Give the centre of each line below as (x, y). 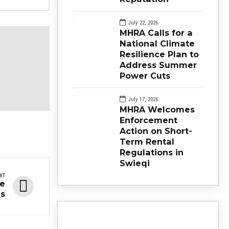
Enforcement (148, 120)
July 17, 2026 (143, 99)
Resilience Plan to (159, 54)
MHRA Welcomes (157, 109)
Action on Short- (156, 131)
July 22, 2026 (143, 23)
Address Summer (158, 65)
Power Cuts (145, 76)
